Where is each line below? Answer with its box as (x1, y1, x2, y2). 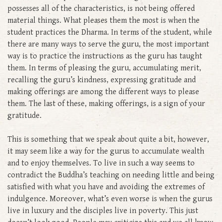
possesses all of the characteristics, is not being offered (7, 3, 195, 13)
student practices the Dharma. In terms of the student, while (7, 27, 212, 37)
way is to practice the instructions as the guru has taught (7, 51, 202, 61)
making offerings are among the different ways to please (7, 87, 199, 97)
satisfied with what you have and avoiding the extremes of (7, 182, 205, 192)
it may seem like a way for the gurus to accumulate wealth (7, 146, 204, 156)
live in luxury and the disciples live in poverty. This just (7, 206, 198, 216)
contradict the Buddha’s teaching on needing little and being (7, 170, 215, 180)
